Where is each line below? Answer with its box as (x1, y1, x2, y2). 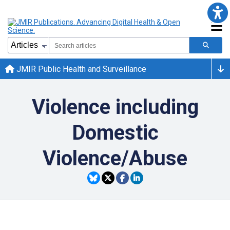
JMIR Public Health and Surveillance (14, 64, 146, 74)
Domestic (71, 121, 159, 145)
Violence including (31, 95, 199, 119)
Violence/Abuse (43, 146, 187, 170)
